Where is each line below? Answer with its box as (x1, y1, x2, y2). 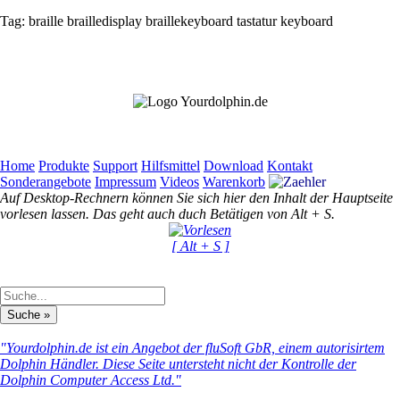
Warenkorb (203, 173, 265, 189)
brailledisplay (63, 12, 142, 29)
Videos (160, 173, 199, 189)
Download (204, 157, 263, 173)
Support (93, 157, 137, 173)
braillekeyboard (142, 12, 233, 29)
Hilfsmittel (141, 157, 200, 173)
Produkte (38, 157, 89, 173)
